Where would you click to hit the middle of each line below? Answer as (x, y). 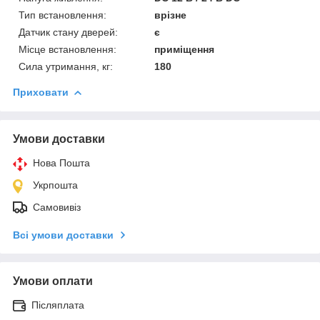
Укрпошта (55, 185)
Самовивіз (57, 207)
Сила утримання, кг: (66, 66)
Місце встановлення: (67, 49)
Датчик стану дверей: (68, 32)
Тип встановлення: (62, 15)
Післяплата (58, 305)
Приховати (41, 92)
